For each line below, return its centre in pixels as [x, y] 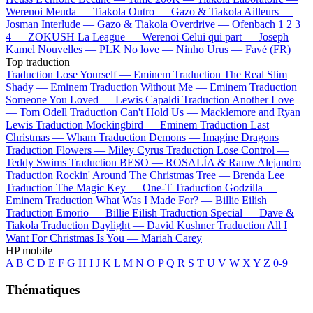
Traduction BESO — [117, 162]
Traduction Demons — [151, 137]
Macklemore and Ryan [250, 112]
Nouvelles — [68, 49]
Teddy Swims [36, 162]
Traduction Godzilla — [226, 187]
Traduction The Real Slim [230, 74]
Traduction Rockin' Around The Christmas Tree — [119, 175]
